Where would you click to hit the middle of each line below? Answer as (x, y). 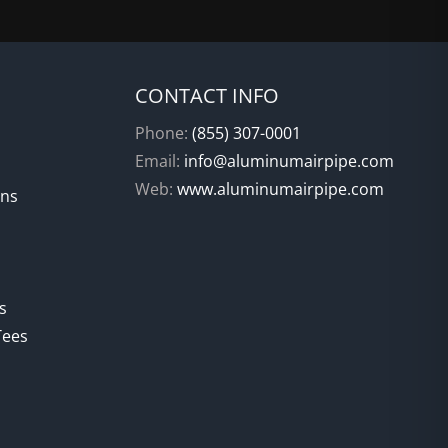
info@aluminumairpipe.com (289, 160)
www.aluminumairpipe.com (281, 188)
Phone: (164, 132)
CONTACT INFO (207, 95)
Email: (160, 160)
